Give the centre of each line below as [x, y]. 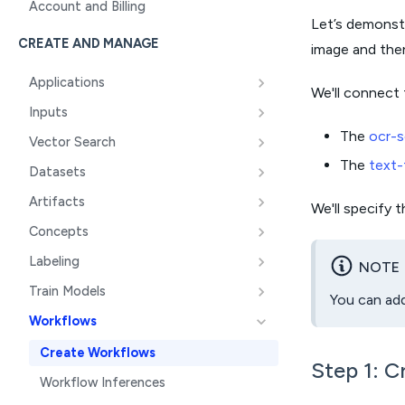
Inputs [48, 112]
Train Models [67, 291]
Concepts [59, 231]
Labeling [54, 261]
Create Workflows [98, 353]
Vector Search [72, 142]
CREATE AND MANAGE [89, 43]
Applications [67, 82]
